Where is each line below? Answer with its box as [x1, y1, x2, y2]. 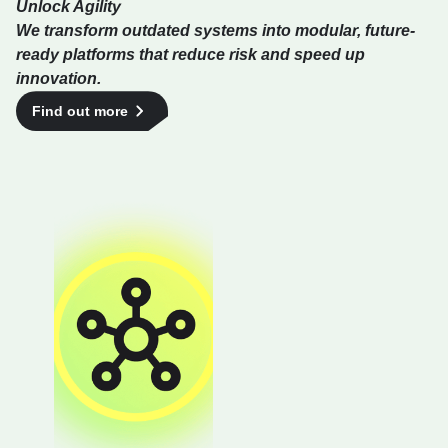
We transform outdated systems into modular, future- [16, 22, 415, 40]
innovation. [16, 70, 101, 88]
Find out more [32, 103, 128, 120]
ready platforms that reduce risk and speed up [16, 46, 365, 64]
